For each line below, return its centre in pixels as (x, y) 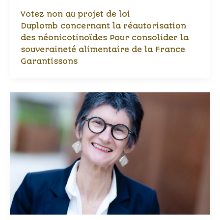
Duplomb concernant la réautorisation (103, 26)
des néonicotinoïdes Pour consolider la (104, 38)
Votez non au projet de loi (75, 14)
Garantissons (49, 61)
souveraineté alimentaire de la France (103, 49)
